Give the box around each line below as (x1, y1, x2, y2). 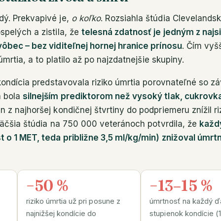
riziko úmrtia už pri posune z (26, 196, 120, 206)
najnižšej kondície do (26, 209, 97, 218)
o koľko (71, 13, 101, 23)
